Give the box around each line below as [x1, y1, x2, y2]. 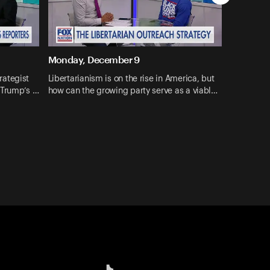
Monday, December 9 [48, 54, 140, 66]
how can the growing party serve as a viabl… [48, 86, 218, 95]
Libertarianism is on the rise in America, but [48, 74, 215, 83]
